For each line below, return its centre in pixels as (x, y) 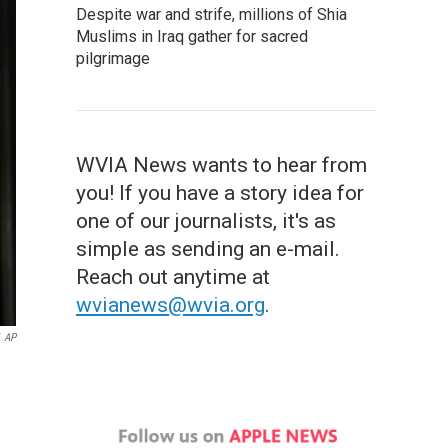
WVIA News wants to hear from (221, 165)
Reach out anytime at (173, 277)
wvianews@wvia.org (170, 305)
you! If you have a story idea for (220, 193)
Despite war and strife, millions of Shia (211, 14)
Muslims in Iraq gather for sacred (192, 36)
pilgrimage (113, 58)
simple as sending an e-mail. (208, 249)
